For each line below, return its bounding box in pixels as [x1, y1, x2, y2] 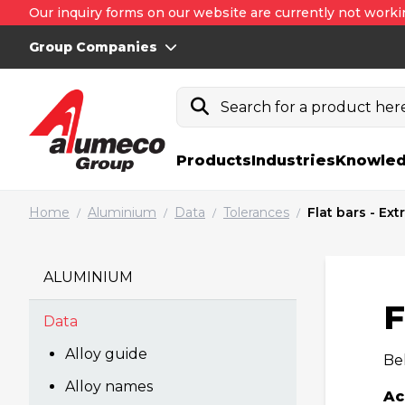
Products [176, 152, 252, 169]
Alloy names [65, 378, 153, 395]
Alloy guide [65, 345, 147, 363]
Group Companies [29, 39, 157, 55]
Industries [251, 152, 336, 169]
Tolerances [223, 204, 289, 221]
